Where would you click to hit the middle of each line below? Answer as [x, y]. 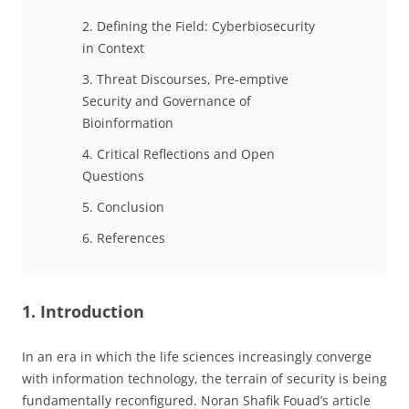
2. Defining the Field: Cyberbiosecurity [199, 26]
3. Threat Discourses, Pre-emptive [185, 79]
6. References [124, 237]
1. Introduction [83, 311]
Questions [113, 175]
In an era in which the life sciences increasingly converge [197, 356]
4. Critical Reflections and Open [178, 153]
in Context [113, 47]
